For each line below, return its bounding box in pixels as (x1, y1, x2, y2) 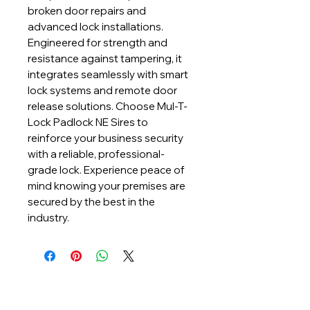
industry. (28, 211, 69, 224)
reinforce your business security (28, 131, 183, 145)
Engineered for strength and (28, 36, 167, 49)
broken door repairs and (28, 4, 146, 17)
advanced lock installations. (28, 20, 163, 33)
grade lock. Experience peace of (28, 163, 185, 176)
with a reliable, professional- (28, 147, 165, 161)
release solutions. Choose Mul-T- (28, 100, 188, 113)
